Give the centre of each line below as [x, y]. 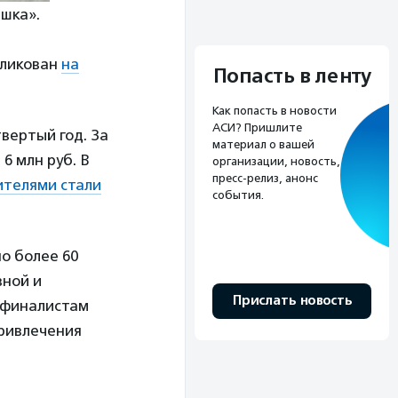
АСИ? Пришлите [257, 127]
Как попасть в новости [275, 110]
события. [238, 195]
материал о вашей [263, 144]
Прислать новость [292, 300]
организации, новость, [276, 161]
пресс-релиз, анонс [265, 178]
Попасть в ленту [292, 76]
